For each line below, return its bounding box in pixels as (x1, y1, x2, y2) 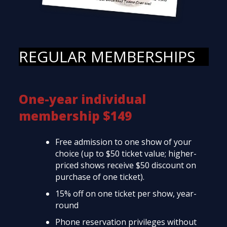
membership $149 (18, 107, 132, 124)
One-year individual (18, 90, 146, 107)
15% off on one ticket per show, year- (55, 187, 197, 199)
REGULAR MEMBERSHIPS (18, 46, 195, 67)
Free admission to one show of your (55, 136, 192, 147)
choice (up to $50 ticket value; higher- (55, 147, 197, 159)
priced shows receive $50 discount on (55, 159, 196, 171)
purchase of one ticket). (55, 171, 144, 182)
